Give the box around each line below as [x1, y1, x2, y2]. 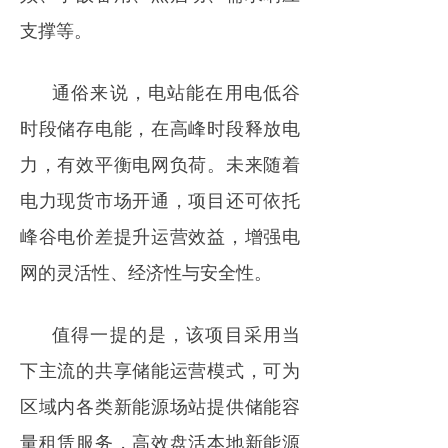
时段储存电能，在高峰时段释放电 [20, 115, 300, 140]
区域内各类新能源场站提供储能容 [20, 393, 300, 418]
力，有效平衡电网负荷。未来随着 [20, 151, 300, 176]
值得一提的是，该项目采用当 [52, 321, 300, 346]
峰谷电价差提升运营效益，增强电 [20, 223, 300, 248]
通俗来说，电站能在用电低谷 [52, 79, 300, 104]
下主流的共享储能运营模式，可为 [20, 357, 300, 382]
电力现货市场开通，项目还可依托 [20, 187, 300, 212]
